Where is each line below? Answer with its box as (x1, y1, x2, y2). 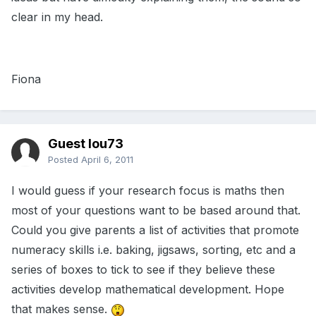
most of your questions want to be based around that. (11, 203, 300, 218)
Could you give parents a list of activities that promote (11, 223, 299, 238)
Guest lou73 (48, 136, 123, 152)
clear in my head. (11, 10, 103, 25)
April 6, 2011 (81, 154, 133, 166)
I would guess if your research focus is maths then (11, 183, 284, 198)
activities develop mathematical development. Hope (11, 282, 284, 297)
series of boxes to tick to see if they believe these (11, 262, 275, 277)
